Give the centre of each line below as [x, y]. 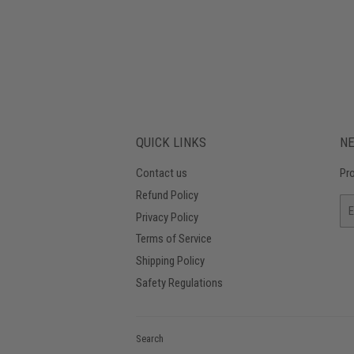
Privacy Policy [167, 217]
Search [150, 338]
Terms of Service [174, 239]
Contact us [162, 173]
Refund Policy [167, 195]
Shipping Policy [170, 261]
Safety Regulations [179, 282]
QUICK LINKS [171, 142]
